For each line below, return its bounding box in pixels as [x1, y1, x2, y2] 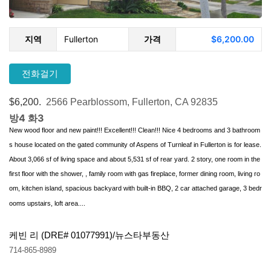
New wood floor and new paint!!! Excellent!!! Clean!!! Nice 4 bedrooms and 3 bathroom [9, 126, 260, 134]
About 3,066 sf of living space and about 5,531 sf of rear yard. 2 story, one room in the [9, 155, 260, 163]
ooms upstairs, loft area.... [9, 200, 85, 207]
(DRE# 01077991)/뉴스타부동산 [41, 230, 169, 240]
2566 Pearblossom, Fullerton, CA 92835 [46, 96, 218, 107]
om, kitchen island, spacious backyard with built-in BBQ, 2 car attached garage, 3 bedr [9, 184, 262, 192]
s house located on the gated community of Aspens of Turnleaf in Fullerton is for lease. [9, 141, 261, 149]
